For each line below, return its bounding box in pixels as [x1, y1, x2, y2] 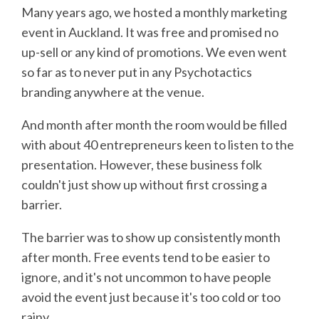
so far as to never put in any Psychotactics [21, 63, 252, 80]
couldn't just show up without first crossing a [21, 176, 267, 192]
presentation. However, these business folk [21, 156, 262, 172]
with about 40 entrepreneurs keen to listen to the [21, 136, 294, 152]
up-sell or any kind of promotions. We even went [21, 43, 287, 60]
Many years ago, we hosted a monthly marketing [21, 4, 287, 20]
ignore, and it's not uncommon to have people [21, 268, 271, 285]
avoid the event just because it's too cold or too [21, 288, 281, 305]
